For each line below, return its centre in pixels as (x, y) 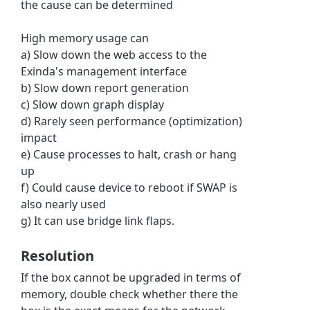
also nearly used (64, 204)
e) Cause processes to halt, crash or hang (129, 154)
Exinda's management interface (104, 71)
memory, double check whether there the (130, 294)
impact (39, 137)
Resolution (58, 255)
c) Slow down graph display (93, 104)
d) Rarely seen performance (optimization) (132, 121)
